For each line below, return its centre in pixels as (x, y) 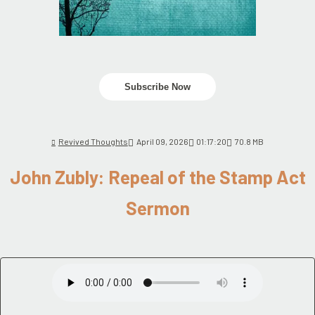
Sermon (157, 208)
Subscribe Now (157, 86)
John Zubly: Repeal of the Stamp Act (157, 177)
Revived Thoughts (93, 141)
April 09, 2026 (162, 141)
